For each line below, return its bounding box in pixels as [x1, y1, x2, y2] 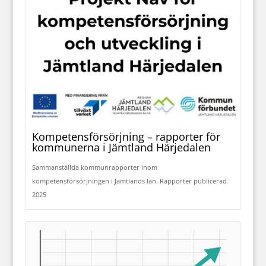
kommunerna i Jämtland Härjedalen [31, 140, 211, 155]
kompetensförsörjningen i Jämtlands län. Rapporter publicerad [31, 176, 227, 186]
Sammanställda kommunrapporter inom [31, 163, 157, 172]
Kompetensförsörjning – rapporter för [31, 129, 220, 144]
